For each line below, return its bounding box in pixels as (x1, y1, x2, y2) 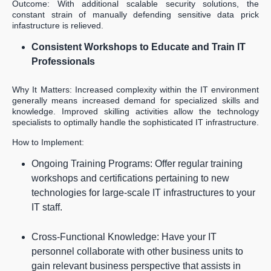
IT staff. (31, 202, 62, 213)
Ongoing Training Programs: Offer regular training (31, 158, 243, 169)
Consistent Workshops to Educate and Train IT (31, 42, 246, 53)
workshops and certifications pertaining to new (31, 173, 229, 184)
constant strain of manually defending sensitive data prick (12, 10, 259, 20)
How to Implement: (12, 137, 84, 148)
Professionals (31, 56, 95, 67)
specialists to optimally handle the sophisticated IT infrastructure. (12, 117, 259, 128)
